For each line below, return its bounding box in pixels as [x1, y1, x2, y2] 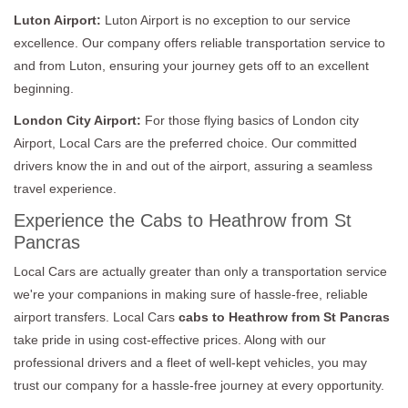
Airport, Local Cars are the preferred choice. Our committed [14, 135, 357, 150]
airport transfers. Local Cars [14, 309, 178, 324]
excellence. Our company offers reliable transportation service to [14, 35, 385, 50]
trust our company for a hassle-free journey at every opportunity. [14, 377, 384, 393]
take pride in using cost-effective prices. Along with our [14, 331, 326, 347]
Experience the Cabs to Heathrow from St [14, 209, 352, 230]
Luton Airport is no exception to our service [101, 12, 351, 27]
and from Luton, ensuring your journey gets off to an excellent [14, 57, 369, 73]
